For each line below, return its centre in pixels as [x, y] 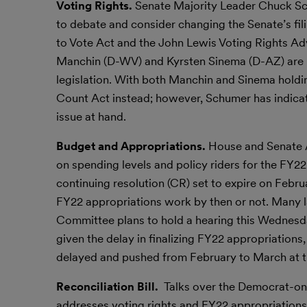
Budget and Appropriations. [132, 146]
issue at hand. [91, 116]
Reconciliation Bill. [110, 286]
